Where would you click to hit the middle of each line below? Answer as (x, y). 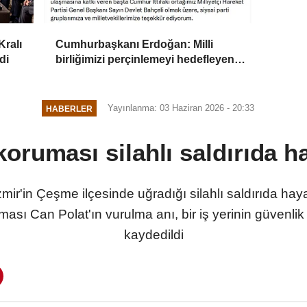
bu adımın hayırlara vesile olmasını (145, 75)
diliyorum (80, 90)
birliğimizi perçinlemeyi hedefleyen (145, 60)
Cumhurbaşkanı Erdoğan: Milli (135, 45)
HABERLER (69, 108)
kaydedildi (153, 235)
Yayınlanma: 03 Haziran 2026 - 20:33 (181, 108)
